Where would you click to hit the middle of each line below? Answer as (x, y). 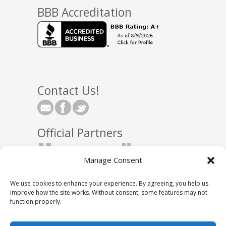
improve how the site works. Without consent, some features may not (109, 192)
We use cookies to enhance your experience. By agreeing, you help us (109, 183)
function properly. (36, 202)
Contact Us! (68, 90)
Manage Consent (113, 160)
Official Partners (80, 133)
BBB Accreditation (84, 13)
